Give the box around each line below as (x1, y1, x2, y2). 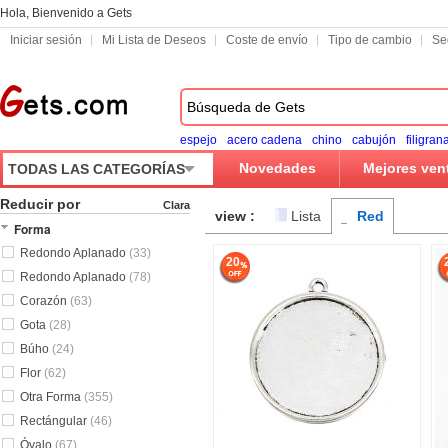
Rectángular (20, 414, 90, 428)
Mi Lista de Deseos (102, 33, 206, 47)
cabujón (352, 133, 396, 147)
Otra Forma (20, 390, 84, 404)
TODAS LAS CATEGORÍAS (8, 161, 185, 177)
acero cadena (227, 133, 302, 147)
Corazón (20, 294, 70, 308)
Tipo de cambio (328, 33, 412, 47)
